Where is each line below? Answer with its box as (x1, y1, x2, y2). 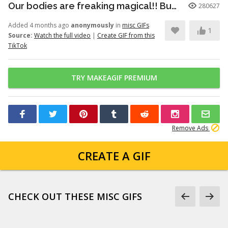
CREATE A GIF (77, 148, 151, 163)
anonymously (71, 21, 114, 30)
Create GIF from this (97, 31, 155, 40)
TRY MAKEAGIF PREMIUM (71, 73, 157, 82)
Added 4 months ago (8, 21, 71, 30)
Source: (8, 31, 33, 40)
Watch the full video (34, 31, 91, 40)
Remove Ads (172, 124, 210, 132)
